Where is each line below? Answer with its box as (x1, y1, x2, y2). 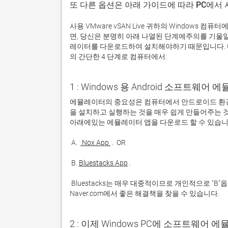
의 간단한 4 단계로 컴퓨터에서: (70, 52, 167, 61)
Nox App (80, 138, 110, 147)
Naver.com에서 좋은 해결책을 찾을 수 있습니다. (70, 189, 221, 197)
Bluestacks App (79, 159, 128, 167)
